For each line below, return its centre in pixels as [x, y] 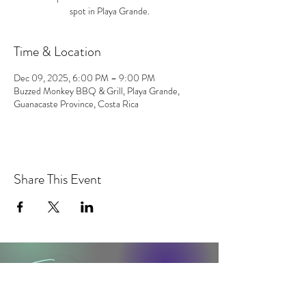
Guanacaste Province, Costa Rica [76, 104]
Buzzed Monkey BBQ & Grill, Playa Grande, [97, 91]
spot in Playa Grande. [109, 11]
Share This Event [58, 179]
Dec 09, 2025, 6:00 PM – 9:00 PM [84, 78]
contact [151, 278]
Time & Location [57, 52]
